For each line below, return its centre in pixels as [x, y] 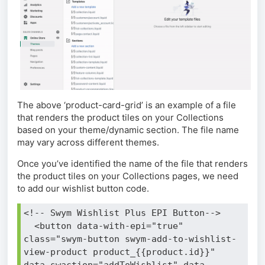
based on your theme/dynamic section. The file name [128, 130]
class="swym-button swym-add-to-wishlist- [130, 239]
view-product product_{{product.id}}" [119, 252]
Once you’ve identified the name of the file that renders [132, 163]
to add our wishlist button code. [83, 188]
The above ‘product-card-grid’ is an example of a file [127, 105]
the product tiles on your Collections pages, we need [128, 176]
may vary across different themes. [88, 142]
